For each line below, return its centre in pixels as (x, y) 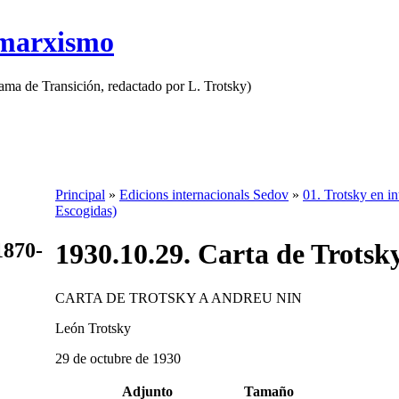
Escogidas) (86, 211)
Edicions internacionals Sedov (204, 195)
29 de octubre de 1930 (118, 358)
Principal (80, 195)
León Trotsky (93, 328)
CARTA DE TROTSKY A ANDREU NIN (179, 297)
